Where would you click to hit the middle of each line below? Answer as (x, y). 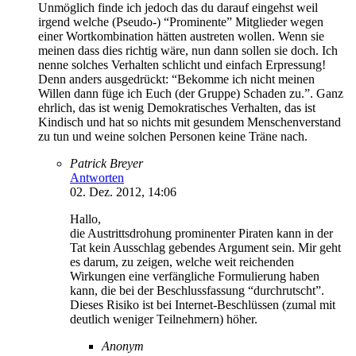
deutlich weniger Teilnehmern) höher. (164, 319)
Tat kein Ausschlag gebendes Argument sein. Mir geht (205, 247)
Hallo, (85, 219)
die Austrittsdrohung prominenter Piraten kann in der (201, 233)
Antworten (97, 177)
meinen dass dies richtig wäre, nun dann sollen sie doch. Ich (188, 50)
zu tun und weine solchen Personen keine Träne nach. (173, 136)
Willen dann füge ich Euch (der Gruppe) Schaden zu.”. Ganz (191, 93)
